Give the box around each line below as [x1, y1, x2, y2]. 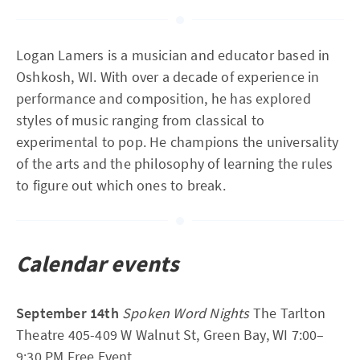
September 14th [16, 304, 122, 322]
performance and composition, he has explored [16, 89, 311, 108]
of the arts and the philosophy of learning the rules [16, 154, 333, 173]
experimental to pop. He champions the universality [16, 133, 339, 151]
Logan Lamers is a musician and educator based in [16, 46, 330, 64]
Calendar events [16, 249, 178, 278]
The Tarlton [252, 304, 326, 322]
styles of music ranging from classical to [16, 111, 265, 129]
